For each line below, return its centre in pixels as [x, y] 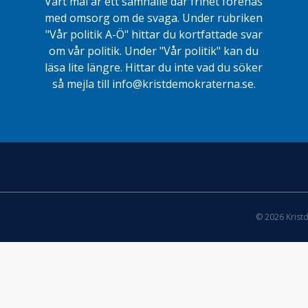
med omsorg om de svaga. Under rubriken [154, 18]
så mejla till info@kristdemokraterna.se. [154, 84]
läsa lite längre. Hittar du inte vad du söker [154, 67]
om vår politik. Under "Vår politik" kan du [154, 51]
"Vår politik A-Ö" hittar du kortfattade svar [154, 34]
